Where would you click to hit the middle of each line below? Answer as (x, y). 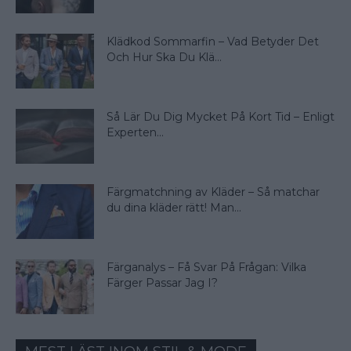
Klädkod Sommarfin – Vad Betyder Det (213, 42)
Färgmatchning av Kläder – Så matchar (213, 192)
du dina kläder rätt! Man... (174, 208)
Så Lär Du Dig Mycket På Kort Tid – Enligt (221, 117)
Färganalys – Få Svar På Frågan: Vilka (206, 268)
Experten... (135, 133)
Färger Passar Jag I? (162, 283)
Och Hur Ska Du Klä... (164, 58)
